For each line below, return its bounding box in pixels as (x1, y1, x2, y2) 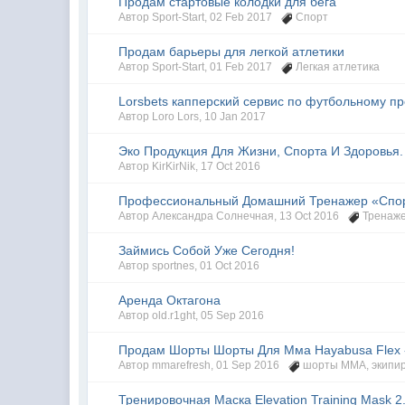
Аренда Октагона (118, 293, 221, 307)
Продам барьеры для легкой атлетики (118, 44, 345, 59)
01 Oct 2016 (200, 259, 260, 272)
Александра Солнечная (152, 210, 275, 222)
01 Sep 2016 (216, 359, 280, 372)
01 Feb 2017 (210, 61, 273, 73)
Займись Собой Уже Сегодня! (118, 243, 296, 258)
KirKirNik (152, 160, 196, 173)
